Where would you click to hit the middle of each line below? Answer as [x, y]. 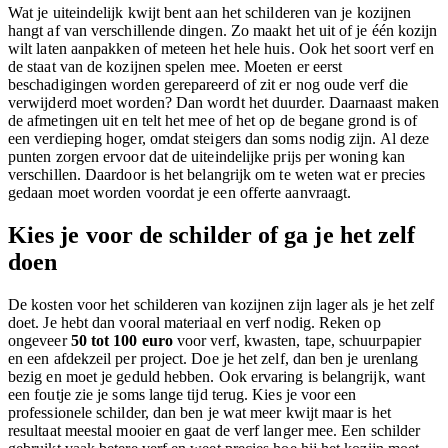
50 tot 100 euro [121, 340]
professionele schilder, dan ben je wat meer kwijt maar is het [199, 412]
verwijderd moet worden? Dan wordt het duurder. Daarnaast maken [223, 102]
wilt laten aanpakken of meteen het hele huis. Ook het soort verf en [221, 48]
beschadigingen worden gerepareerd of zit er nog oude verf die [208, 84]
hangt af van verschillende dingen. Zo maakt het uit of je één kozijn [223, 30]
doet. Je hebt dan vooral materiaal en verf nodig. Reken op [194, 322]
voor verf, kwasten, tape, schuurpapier [297, 340]
